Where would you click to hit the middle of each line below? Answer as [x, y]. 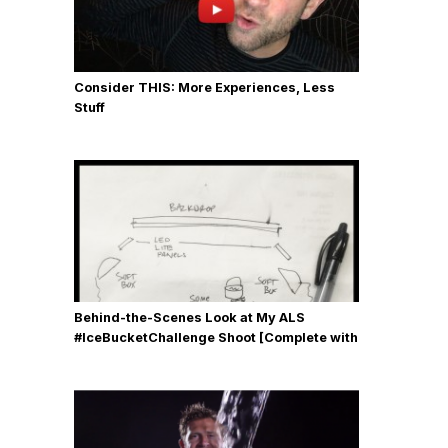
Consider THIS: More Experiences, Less [204, 87]
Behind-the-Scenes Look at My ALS [189, 317]
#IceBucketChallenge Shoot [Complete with [216, 337]
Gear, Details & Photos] [149, 357]
